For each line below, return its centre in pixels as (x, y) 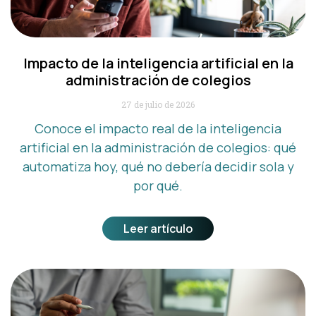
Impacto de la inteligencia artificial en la (158, 63)
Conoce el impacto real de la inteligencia (158, 128)
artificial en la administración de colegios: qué (158, 147)
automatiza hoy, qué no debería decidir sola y (158, 166)
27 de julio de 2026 (158, 104)
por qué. (158, 185)
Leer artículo (158, 228)
